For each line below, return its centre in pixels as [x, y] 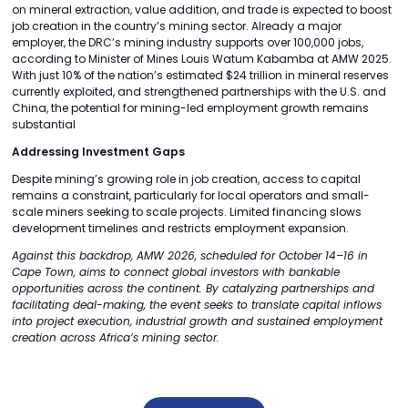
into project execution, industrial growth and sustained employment [197, 321]
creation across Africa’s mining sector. [116, 338]
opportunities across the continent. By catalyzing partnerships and [193, 289]
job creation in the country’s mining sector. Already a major [177, 26]
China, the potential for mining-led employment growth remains [190, 108]
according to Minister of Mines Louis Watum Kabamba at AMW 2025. [202, 59]
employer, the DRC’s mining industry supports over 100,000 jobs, [188, 43]
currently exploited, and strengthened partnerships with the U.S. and [199, 92]
